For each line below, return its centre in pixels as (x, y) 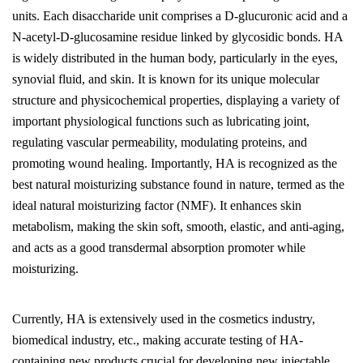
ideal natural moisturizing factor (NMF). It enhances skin (157, 205)
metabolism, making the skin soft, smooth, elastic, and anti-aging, (178, 226)
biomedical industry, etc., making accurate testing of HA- (158, 340)
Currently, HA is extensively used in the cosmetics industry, (164, 319)
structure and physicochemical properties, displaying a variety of (176, 100)
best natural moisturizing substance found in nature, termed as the (178, 184)
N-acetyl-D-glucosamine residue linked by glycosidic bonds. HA (177, 37)
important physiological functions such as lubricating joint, (161, 121)
